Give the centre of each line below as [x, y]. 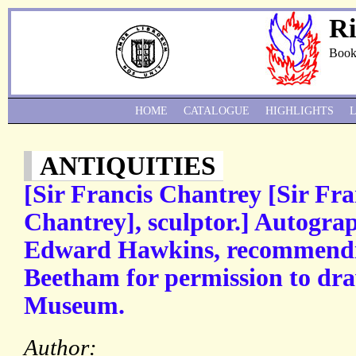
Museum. [74, 306]
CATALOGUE [217, 111]
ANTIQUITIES [128, 166]
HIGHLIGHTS [300, 111]
